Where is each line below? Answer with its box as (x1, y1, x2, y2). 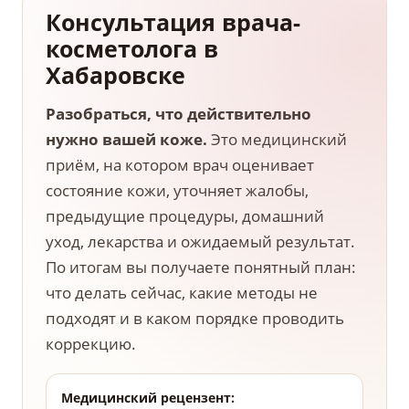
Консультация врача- (46, 6, 300, 38)
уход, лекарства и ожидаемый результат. (46, 231, 355, 253)
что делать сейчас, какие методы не (46, 282, 318, 304)
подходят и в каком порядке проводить (46, 308, 344, 330)
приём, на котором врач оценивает (46, 154, 314, 176)
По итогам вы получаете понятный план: (46, 257, 356, 278)
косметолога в (46, 33, 218, 65)
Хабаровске (46, 59, 185, 91)
